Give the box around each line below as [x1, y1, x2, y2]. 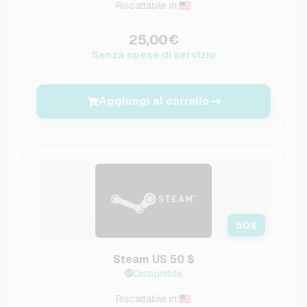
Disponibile [134, 267, 182, 280]
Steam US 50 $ [112, 252, 195, 267]
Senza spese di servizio [91, 48, 216, 62]
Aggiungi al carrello [98, 94, 209, 109]
